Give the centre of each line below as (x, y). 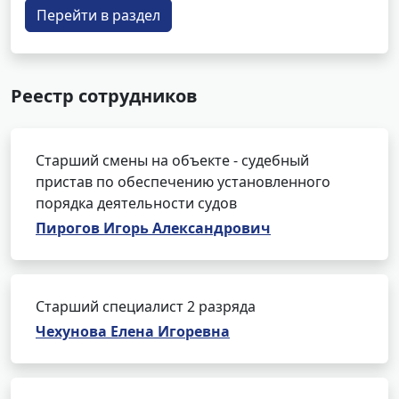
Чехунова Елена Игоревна (133, 331)
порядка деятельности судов (136, 203)
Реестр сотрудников (104, 96)
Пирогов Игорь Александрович (153, 228)
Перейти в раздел (98, 15)
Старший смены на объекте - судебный (172, 160)
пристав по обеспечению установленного (183, 182)
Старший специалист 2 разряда (146, 306)
